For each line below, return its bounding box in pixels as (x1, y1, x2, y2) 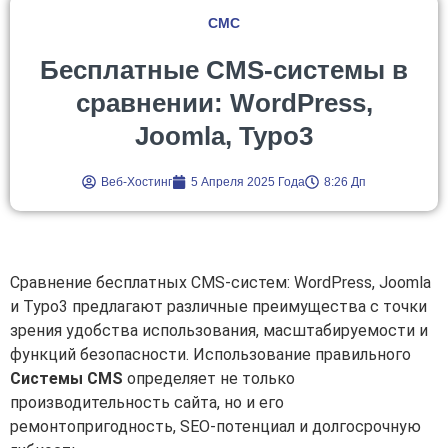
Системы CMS (10, 368, 123, 388)
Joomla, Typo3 (135, 120, 313, 151)
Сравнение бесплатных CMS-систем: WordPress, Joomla (10, 272, 431, 292)
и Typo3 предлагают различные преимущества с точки (10, 296, 427, 316)
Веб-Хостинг (101, 174, 172, 189)
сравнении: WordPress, (75, 87, 373, 118)
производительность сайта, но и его (10, 392, 284, 412)
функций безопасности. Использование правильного (10, 344, 411, 364)
